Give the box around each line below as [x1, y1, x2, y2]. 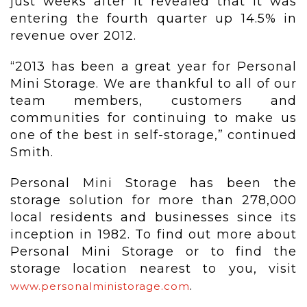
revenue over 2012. [10, 28, 136, 44]
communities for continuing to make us [10, 110, 297, 126]
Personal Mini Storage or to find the [10, 244, 297, 260]
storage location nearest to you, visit [10, 261, 297, 277]
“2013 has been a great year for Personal [10, 59, 297, 75]
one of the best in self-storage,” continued [10, 127, 297, 143]
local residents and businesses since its [10, 210, 297, 225]
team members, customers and [10, 93, 297, 109]
